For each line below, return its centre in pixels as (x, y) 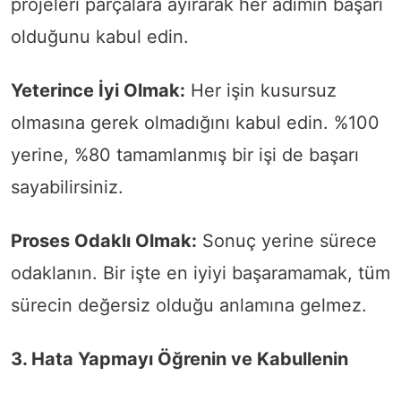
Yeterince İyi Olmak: (98, 91)
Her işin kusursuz (261, 91)
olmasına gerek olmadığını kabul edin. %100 (195, 123)
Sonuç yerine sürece (287, 241)
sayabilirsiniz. (67, 188)
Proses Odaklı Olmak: (104, 241)
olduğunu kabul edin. (100, 37)
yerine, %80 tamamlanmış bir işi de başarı (185, 155)
